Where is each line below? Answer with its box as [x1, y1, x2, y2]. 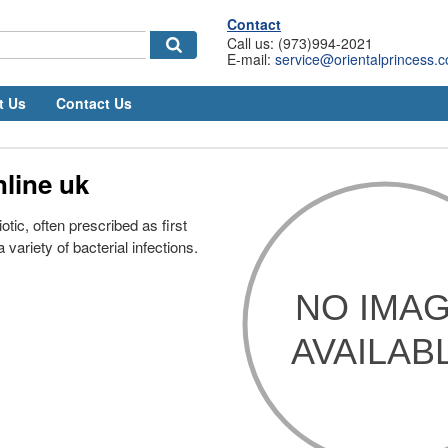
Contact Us [56, 93, 132, 113]
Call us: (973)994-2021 [227, 33, 373, 53]
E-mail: [227, 49, 275, 69]
